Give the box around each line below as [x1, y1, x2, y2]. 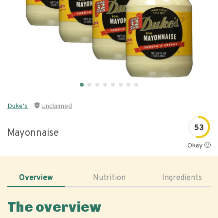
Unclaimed [41, 102, 72, 110]
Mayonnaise [7, 127, 59, 140]
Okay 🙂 [187, 142, 211, 150]
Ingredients [162, 173, 202, 183]
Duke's [7, 102, 28, 110]
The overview [7, 199, 102, 215]
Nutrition [92, 173, 126, 183]
